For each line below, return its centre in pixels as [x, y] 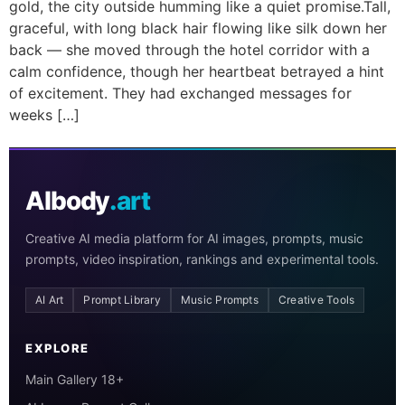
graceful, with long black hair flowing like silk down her [198, 28]
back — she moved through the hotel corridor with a [189, 49]
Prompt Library [122, 300]
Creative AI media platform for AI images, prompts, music [194, 239]
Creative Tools [316, 300]
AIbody [68, 201]
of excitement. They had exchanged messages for [180, 93]
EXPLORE [57, 348]
